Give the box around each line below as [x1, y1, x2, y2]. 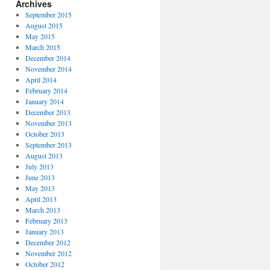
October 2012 [25, 259, 64, 269]
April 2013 [25, 194, 57, 204]
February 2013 [25, 216, 67, 225]
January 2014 [25, 96, 64, 106]
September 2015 [25, 10, 72, 19]
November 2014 [25, 64, 72, 74]
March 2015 [25, 42, 60, 52]
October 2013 [25, 129, 64, 139]
